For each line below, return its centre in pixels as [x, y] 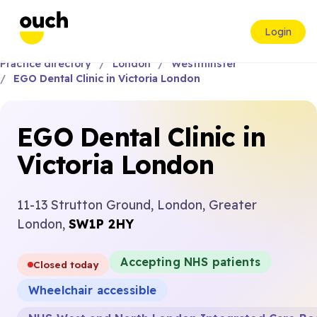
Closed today [66, 264]
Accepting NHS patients [190, 262]
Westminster [204, 64]
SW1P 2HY [101, 224]
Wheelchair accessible [93, 290]
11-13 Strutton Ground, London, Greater [137, 204]
